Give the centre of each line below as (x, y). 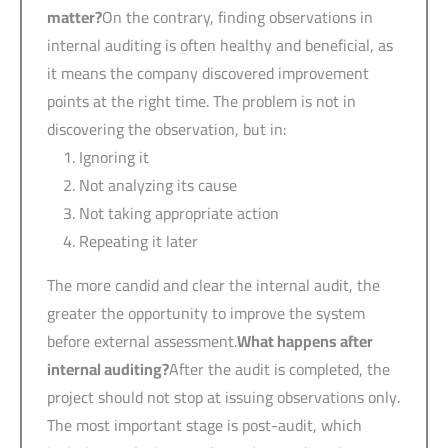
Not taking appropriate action (179, 212)
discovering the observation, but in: (167, 128)
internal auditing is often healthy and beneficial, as (220, 44)
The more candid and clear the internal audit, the (213, 284)
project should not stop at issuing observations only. (223, 396)
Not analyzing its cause (158, 184)
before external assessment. (142, 340)
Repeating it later (138, 240)
